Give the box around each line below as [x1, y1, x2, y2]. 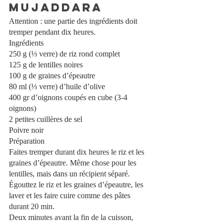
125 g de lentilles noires [9, 60, 85, 69]
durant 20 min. [9, 202, 55, 211]
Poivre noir [9, 125, 44, 134]
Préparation [9, 136, 45, 145]
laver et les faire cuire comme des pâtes [9, 191, 132, 200]
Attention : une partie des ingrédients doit [9, 16, 139, 25]
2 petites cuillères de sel [9, 114, 82, 123]
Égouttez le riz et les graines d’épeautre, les [9, 180, 145, 189]
